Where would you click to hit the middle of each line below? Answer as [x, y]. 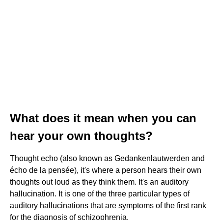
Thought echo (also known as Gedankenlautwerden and [107, 158]
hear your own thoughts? [81, 136]
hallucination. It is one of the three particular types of [100, 193]
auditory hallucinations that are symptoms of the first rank [108, 205]
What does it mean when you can [103, 118]
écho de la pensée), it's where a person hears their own [106, 170]
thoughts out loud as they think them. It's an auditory [99, 182]
